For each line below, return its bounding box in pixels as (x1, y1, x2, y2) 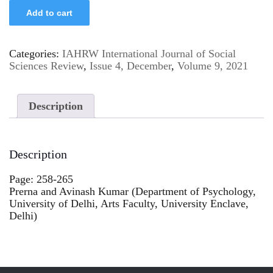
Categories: (9, 47, 62, 60)
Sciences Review (9, 59, 83, 72)
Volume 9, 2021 (177, 59, 248, 72)
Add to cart (26, 7, 73, 18)
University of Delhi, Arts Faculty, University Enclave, (9, 197, 249, 210)
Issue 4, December (90, 59, 171, 72)
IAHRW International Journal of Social (62, 47, 236, 60)
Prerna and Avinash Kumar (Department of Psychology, (9, 185, 256, 198)
